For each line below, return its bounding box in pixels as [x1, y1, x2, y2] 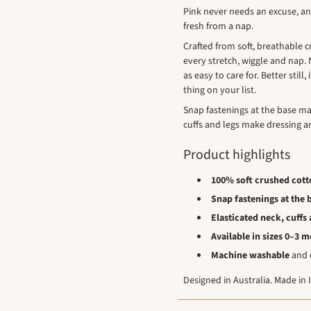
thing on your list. [183, 83, 256, 98]
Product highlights [183, 145, 290, 165]
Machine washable [211, 249, 289, 263]
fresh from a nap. [183, 19, 253, 34]
